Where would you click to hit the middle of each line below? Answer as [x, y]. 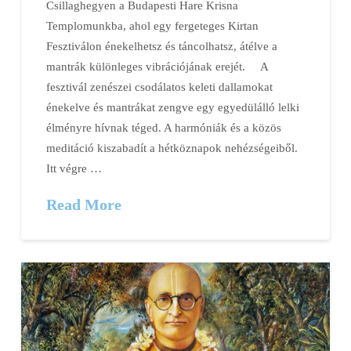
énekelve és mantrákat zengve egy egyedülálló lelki [173, 107]
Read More [84, 204]
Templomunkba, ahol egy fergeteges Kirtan [153, 25]
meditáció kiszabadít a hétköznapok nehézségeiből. [172, 147]
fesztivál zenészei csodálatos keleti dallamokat [160, 86]
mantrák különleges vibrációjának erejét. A [157, 66]
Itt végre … [74, 168]
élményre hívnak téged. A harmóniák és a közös [164, 127]
